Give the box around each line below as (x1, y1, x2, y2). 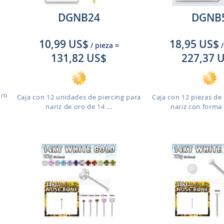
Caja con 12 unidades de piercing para (16, 92, 141, 101)
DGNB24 (57, 10, 100, 24)
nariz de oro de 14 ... (45, 102, 112, 111)
